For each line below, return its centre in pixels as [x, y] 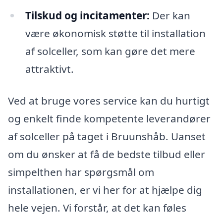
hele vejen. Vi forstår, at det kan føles [97, 207]
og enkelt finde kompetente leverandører [109, 118]
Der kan [170, 16]
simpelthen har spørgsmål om [81, 172]
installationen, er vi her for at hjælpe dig [105, 190]
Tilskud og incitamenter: [87, 16]
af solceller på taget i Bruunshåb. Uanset [107, 136]
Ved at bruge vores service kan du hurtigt [109, 100]
